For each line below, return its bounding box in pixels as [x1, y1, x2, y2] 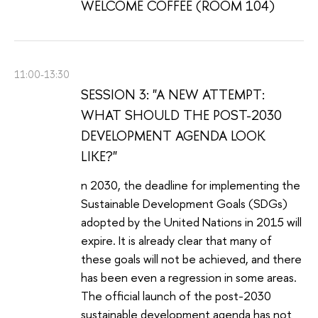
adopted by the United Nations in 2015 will [81, 214, 302, 231]
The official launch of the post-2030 [81, 287, 271, 305]
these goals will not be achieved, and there [81, 251, 302, 268]
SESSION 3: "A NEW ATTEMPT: [81, 84, 265, 104]
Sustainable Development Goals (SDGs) [81, 195, 287, 212]
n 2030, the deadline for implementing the [81, 177, 300, 194]
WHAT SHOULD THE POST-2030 [81, 105, 282, 124]
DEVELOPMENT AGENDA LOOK [81, 126, 265, 145]
